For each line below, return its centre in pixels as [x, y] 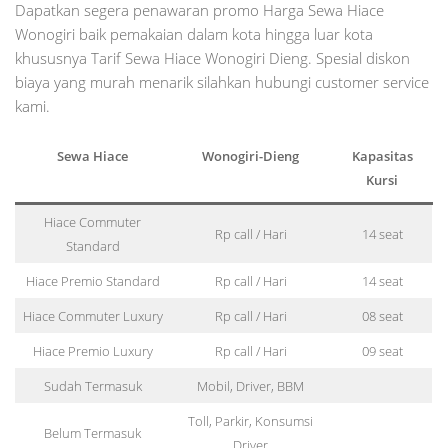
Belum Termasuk [92, 432]
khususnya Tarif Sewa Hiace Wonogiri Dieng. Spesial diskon [212, 57]
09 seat [382, 350]
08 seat [382, 315]
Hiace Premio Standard [92, 280]
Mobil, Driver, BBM [250, 385]
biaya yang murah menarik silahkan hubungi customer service [222, 81]
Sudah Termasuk [92, 385]
